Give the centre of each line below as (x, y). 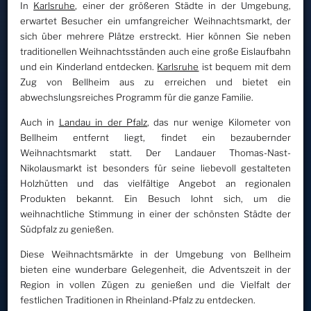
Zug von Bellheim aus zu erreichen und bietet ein (155, 82)
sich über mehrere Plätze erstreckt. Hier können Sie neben (155, 36)
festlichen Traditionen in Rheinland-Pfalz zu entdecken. (137, 300)
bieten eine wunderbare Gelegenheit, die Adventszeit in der (155, 270)
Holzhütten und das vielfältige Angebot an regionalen (155, 184)
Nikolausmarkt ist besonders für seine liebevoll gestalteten (155, 168)
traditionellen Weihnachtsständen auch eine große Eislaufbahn (155, 52)
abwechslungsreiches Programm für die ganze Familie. (136, 98)
